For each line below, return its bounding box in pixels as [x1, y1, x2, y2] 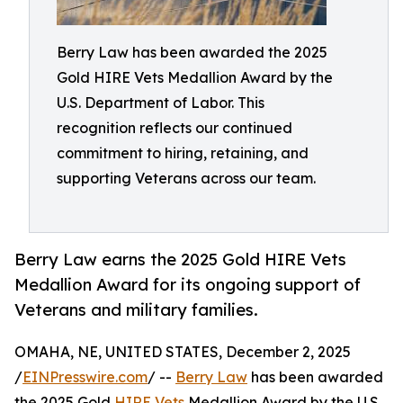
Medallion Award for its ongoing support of [14, 274, 361, 295]
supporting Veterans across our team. [57, 169, 316, 187]
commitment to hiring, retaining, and [57, 144, 309, 162]
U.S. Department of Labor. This [57, 94, 264, 112]
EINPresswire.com [22, 368, 148, 387]
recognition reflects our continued [57, 119, 292, 137]
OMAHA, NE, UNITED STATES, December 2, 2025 [14, 343, 351, 362]
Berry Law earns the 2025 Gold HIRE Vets [14, 249, 346, 270]
